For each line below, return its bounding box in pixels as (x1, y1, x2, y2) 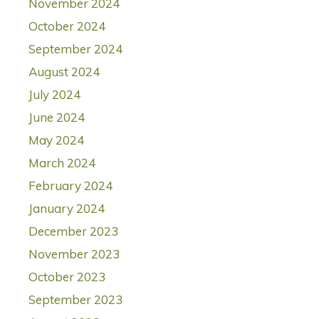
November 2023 (28, 246, 120, 262)
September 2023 (28, 292, 122, 308)
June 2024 (28, 110, 85, 125)
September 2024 (28, 41, 122, 57)
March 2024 (28, 155, 95, 171)
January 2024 (28, 201, 105, 216)
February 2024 (28, 178, 113, 194)
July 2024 (28, 87, 80, 103)
